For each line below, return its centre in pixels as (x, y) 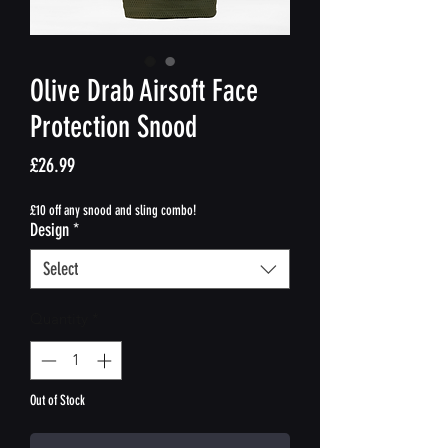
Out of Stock (57, 400)
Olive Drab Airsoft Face (144, 91)
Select (60, 269)
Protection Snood (113, 127)
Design (49, 230)
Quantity (59, 318)
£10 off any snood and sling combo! (113, 210)
